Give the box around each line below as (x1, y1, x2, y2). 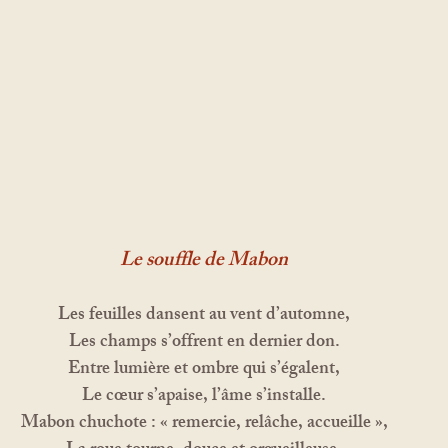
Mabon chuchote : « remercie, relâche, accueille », (20, 407, 388, 440)
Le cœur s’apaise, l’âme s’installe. (82, 380, 326, 413)
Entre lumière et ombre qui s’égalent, (68, 353, 340, 386)
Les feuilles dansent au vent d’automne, (58, 299, 350, 332)
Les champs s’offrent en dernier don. (68, 326, 340, 359)
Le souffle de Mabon (120, 243, 288, 279)
